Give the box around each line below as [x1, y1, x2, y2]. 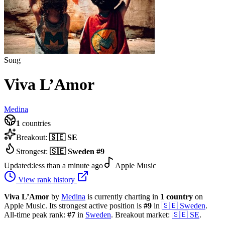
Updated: [4, 161, 33, 170]
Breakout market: [113, 210, 172, 219]
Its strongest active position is [47, 201, 144, 210]
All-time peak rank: [4, 210, 67, 219]
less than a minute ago [33, 161, 103, 170]
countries [20, 119, 51, 128]
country [166, 192, 193, 201]
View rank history [16, 175, 77, 184]
